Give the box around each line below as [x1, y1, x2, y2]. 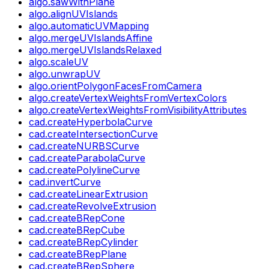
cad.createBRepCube [29, 223, 125, 236]
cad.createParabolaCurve [29, 151, 145, 164]
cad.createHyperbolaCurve [29, 115, 153, 128]
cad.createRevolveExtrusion [29, 199, 156, 212]
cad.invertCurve [29, 175, 101, 188]
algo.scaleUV [29, 55, 88, 68]
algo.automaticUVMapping [29, 19, 149, 32]
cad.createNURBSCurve [29, 139, 139, 152]
